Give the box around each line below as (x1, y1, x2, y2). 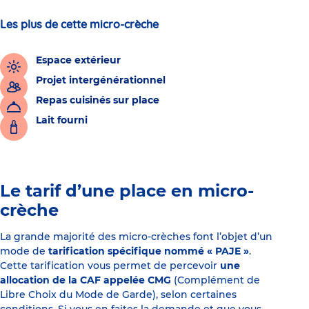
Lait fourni (36, 114, 88, 127)
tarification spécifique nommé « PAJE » (48, 245, 249, 258)
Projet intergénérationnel (36, 74, 166, 87)
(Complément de (171, 274, 260, 287)
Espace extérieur (36, 54, 121, 67)
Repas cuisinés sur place (36, 94, 159, 107)
